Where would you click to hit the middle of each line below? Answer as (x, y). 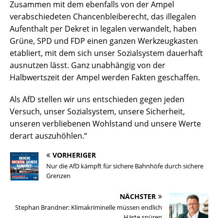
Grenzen (58, 176)
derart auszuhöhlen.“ (48, 136)
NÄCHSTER (138, 197)
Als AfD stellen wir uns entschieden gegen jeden (97, 100)
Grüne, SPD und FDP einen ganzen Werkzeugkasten (104, 41)
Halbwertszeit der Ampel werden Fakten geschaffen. (105, 78)
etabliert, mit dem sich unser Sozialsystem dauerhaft (106, 53)
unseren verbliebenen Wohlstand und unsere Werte (105, 124)
